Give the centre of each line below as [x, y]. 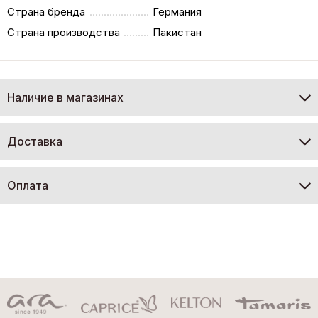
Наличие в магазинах [65, 97]
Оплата [28, 185]
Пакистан [177, 32]
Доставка [35, 141]
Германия [177, 11]
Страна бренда [46, 11]
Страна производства [64, 32]
